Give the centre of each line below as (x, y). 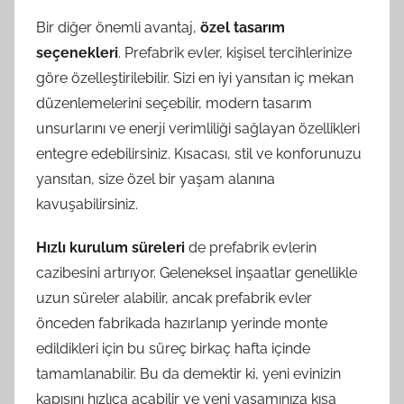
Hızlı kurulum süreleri (110, 247)
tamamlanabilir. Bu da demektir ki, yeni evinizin (188, 373)
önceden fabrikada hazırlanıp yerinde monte (182, 323)
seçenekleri (77, 52)
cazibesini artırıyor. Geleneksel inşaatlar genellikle (197, 272)
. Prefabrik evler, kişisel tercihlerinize (235, 52)
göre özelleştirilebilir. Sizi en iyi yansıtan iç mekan (195, 78)
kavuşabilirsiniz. (87, 204)
